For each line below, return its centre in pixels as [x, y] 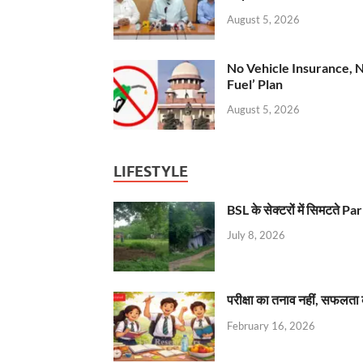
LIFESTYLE [151, 171]
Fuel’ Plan [255, 83]
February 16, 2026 [271, 325]
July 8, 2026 [256, 235]
